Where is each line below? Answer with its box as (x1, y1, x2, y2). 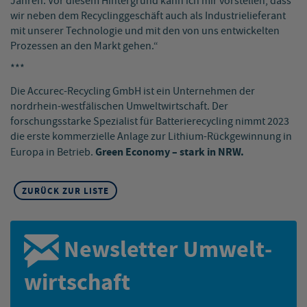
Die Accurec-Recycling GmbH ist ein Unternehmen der (10, 84, 255, 99)
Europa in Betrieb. (10, 145, 95, 160)
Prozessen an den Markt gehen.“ (10, 39, 158, 54)
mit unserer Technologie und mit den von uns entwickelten (10, 24, 280, 39)
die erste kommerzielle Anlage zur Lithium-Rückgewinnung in (10, 130, 292, 145)
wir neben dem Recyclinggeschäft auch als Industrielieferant (10, 9, 286, 24)
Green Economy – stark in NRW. (95, 145, 244, 160)
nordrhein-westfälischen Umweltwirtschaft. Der (10, 99, 228, 114)
